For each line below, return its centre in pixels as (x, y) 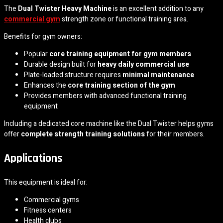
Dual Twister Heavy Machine (65, 8)
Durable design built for (61, 64)
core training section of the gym (121, 85)
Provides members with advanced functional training (105, 96)
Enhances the (46, 85)
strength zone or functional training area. (124, 19)
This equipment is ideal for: (46, 182)
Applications (33, 158)
